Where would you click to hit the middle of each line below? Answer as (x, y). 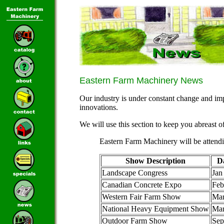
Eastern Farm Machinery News (141, 80)
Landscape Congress (135, 173)
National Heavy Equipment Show (155, 209)
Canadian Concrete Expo (142, 185)
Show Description (155, 161)
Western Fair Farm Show (141, 197)
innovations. (99, 107)
